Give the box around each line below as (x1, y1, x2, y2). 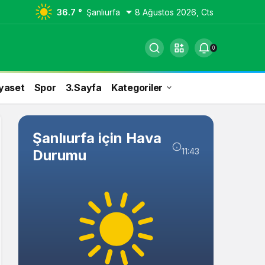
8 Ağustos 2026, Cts (135, 7, 214, 17)
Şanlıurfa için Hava (33, 130, 161, 147)
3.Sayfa (65, 81, 102, 93)
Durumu (33, 147, 86, 164)
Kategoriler (111, 81, 163, 93)
